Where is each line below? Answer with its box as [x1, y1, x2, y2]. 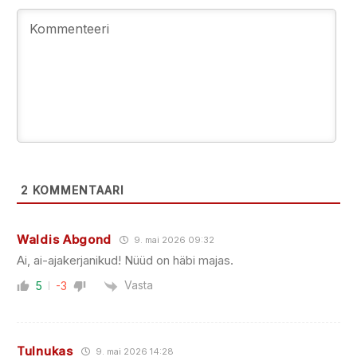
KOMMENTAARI [29, 183, 124, 198]
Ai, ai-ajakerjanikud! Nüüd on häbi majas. [17, 253, 233, 269]
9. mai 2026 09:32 [131, 234, 215, 246]
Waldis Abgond [17, 232, 112, 248]
